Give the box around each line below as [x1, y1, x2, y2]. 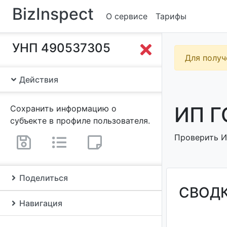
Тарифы [156, 11, 186, 21]
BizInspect [12, 4, 94, 24]
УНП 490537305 [12, 41, 110, 55]
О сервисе [106, 11, 147, 21]
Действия [17, 74, 58, 85]
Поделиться [17, 173, 68, 183]
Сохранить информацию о [10, 103, 117, 113]
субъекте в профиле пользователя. [10, 116, 150, 126]
